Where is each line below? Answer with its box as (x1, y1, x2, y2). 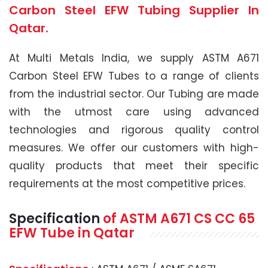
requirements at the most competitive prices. (9, 176, 245, 191)
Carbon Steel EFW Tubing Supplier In (9, 1, 259, 19)
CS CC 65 (194, 209, 255, 228)
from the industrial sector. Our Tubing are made (9, 86, 259, 101)
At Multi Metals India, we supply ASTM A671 (9, 50, 259, 65)
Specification (9, 209, 103, 228)
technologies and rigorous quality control (9, 122, 259, 137)
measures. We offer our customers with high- (9, 140, 259, 155)
